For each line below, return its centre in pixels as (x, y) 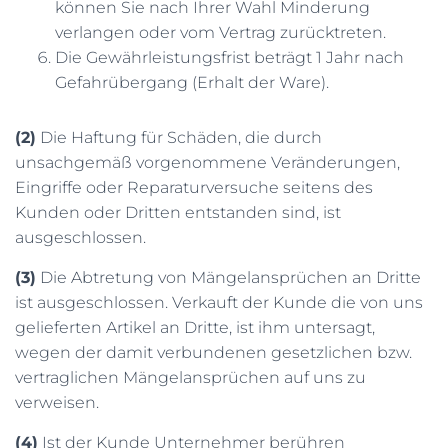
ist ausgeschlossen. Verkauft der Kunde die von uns (219, 302)
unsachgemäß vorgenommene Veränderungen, (207, 162)
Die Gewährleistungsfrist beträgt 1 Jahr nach (229, 57)
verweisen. (57, 402)
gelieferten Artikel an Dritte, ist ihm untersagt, (195, 327)
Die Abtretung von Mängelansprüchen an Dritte (228, 277)
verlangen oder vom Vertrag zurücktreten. (220, 32)
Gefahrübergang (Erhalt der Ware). (192, 82)
